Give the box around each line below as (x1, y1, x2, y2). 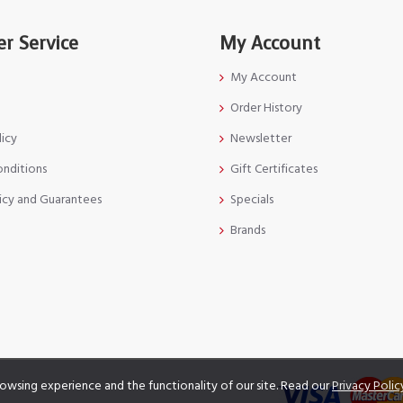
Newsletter (230, 130, 291, 148)
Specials (230, 191, 273, 210)
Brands (230, 221, 265, 240)
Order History (230, 99, 302, 118)
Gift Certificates (230, 160, 318, 179)
